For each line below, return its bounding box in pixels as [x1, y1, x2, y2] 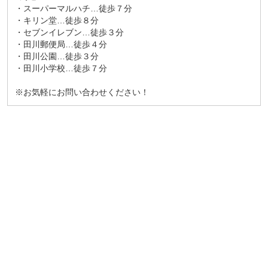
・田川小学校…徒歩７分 [14, 63, 107, 74]
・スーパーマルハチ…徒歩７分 [14, 4, 132, 14]
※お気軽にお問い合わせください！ [14, 87, 149, 98]
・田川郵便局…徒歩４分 [14, 39, 107, 50]
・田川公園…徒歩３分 [14, 51, 99, 62]
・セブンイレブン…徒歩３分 [14, 28, 124, 38]
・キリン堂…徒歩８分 [14, 16, 99, 26]
